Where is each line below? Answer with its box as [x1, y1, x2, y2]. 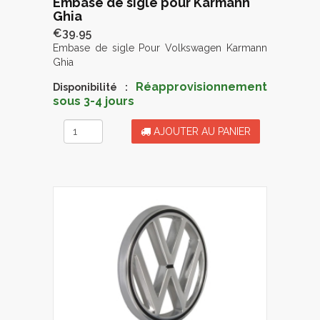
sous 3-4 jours [53, 94, 134, 109]
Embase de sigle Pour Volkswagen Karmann [53, 42, 267, 54]
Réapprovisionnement [136, 80, 267, 94]
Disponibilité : [53, 81, 128, 94]
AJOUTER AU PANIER [151, 126, 251, 138]
